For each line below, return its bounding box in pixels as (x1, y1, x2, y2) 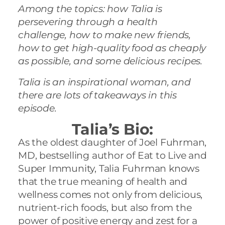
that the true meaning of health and (18, 175, 187, 187)
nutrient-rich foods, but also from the (18, 201, 192, 213)
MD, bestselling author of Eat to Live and (18, 149, 207, 161)
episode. (18, 102, 57, 114)
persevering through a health (18, 16, 158, 28)
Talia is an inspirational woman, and (18, 76, 191, 88)
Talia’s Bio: (71, 120, 154, 139)
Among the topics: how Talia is (18, 3, 163, 15)
